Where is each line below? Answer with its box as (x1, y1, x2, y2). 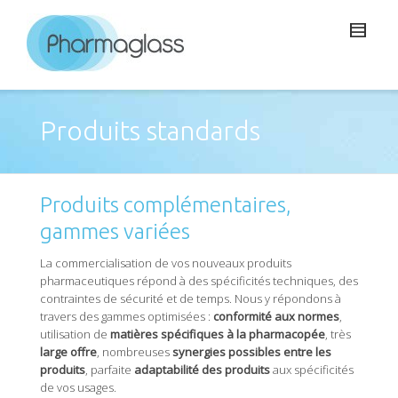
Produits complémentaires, (40, 193, 291, 217)
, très (325, 326, 351, 342)
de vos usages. (40, 379, 116, 395)
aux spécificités (270, 362, 354, 378)
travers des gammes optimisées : (40, 308, 213, 324)
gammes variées (40, 219, 190, 243)
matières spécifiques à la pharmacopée (110, 326, 325, 342)
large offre (40, 344, 97, 360)
